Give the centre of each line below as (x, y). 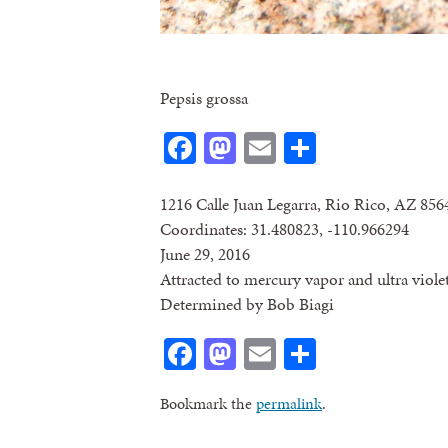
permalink (289, 403)
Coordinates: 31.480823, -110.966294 (284, 228)
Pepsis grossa (204, 98)
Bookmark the (208, 403)
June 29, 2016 (205, 253)
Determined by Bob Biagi (247, 303)
